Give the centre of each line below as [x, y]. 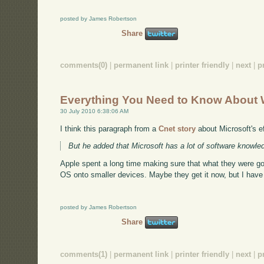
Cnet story [177, 128]
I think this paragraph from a [110, 128]
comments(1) [84, 254]
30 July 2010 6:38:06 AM [95, 111]
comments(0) [84, 65]
